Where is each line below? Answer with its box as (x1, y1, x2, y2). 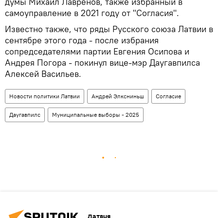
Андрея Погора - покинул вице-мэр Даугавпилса (5, 56, 200, 68)
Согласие (156, 92, 181, 100)
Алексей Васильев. (5, 68, 81, 79)
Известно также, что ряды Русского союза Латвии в (5, 23, 213, 35)
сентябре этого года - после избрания (5, 34, 159, 46)
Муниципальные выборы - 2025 (52, 110, 139, 118)
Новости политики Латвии (9, 92, 80, 100)
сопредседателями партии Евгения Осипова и (5, 45, 189, 57)
